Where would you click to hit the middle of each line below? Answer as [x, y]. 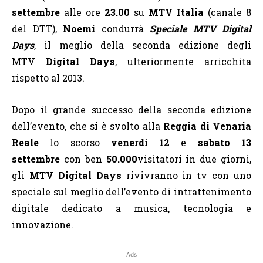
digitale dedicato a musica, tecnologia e [131, 208]
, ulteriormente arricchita [183, 61]
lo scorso [75, 142]
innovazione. [43, 224]
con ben [83, 159]
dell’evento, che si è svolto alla [87, 126]
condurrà [122, 28]
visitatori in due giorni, [194, 159]
